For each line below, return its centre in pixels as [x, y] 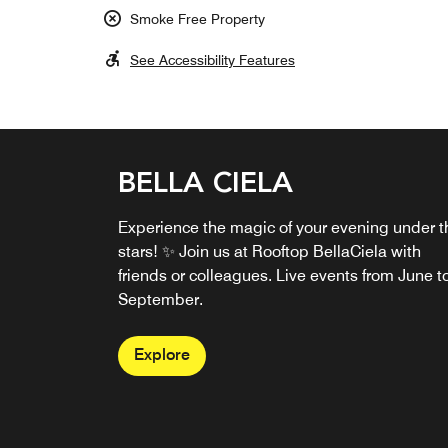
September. [160, 300]
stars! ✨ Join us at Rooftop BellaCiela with [269, 252]
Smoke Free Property [197, 19]
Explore [162, 355]
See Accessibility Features [212, 60]
